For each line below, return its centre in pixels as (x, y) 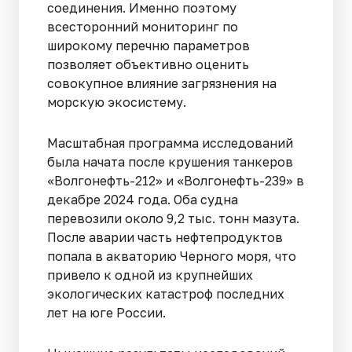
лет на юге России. (108, 313)
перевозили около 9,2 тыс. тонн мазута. (173, 219)
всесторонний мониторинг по (143, 27)
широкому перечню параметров (148, 46)
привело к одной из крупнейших (150, 275)
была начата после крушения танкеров (170, 162)
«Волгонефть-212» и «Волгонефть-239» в (176, 181)
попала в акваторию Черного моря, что (172, 257)
